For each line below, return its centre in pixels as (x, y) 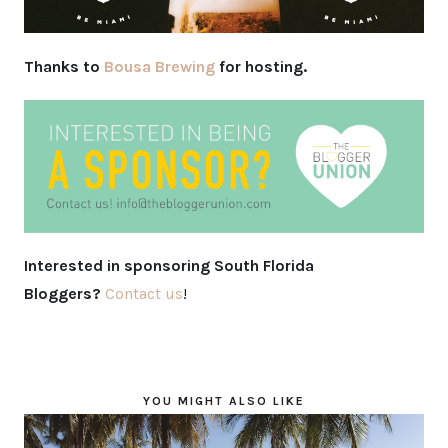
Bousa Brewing (159, 66)
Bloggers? (64, 294)
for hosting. (263, 66)
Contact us (144, 294)
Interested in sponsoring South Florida (169, 266)
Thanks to (62, 66)
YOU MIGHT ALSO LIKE (224, 401)
